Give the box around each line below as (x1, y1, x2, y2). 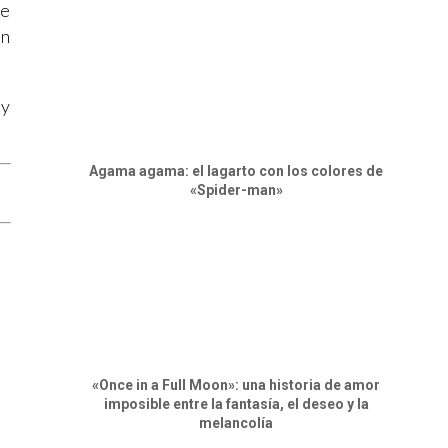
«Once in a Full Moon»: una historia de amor (92, 376, 380, 393)
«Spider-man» (189, 181, 283, 198)
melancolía (199, 414, 273, 431)
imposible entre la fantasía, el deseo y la (103, 395, 369, 412)
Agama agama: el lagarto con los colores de (89, 162, 383, 179)
